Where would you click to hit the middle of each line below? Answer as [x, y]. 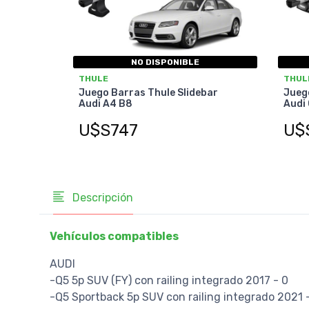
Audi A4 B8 [106, 104]
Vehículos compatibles [114, 237]
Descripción [101, 198]
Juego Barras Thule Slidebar [148, 93]
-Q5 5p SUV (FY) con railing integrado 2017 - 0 [169, 281]
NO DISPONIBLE [165, 62]
